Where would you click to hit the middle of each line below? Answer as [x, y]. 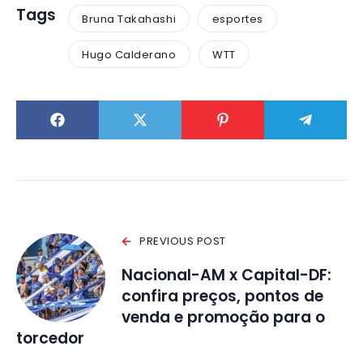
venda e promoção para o [223, 318]
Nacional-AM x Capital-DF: [226, 275]
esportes [237, 19]
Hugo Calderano [129, 54]
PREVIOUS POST [183, 241]
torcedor [50, 339]
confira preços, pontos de [222, 297]
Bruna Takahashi [129, 19]
